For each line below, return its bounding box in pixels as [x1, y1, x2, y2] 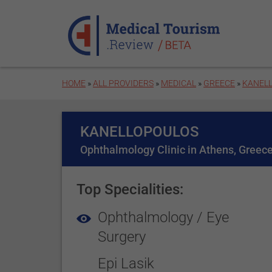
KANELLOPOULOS [80, 123, 200, 140]
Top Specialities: [76, 181, 184, 198]
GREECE [203, 78, 236, 88]
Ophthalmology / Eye [98, 209, 229, 226]
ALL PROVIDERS [93, 78, 154, 88]
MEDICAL [161, 78, 197, 88]
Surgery [98, 228, 146, 245]
